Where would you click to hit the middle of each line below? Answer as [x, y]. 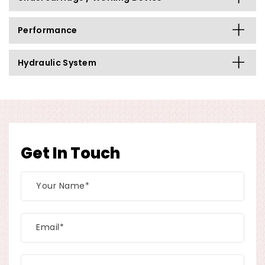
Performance [48, 30]
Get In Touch [70, 153]
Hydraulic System [57, 62]
